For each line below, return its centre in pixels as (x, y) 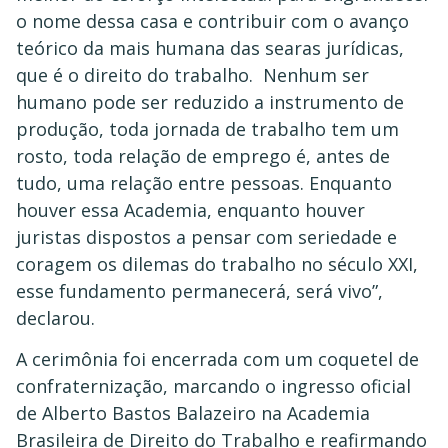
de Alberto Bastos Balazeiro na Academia (193, 412)
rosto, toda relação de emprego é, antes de (203, 155)
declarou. (55, 317)
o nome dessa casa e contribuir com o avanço (212, 20)
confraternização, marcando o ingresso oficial (213, 385)
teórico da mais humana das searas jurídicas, (210, 47)
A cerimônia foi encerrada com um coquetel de (217, 358)
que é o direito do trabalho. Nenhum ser (192, 74)
